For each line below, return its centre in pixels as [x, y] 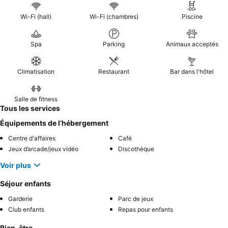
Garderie [20, 199]
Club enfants [26, 209]
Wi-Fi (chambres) [114, 17]
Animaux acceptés [192, 44]
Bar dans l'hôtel [192, 72]
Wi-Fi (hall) [36, 17]
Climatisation [36, 72]
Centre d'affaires [32, 138]
